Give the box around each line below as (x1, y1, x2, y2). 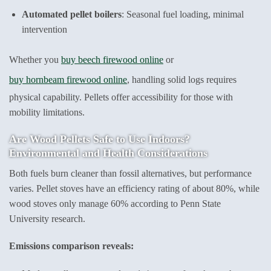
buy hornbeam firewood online (9, 74, 127, 85)
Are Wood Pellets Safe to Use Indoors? (9, 132, 190, 145)
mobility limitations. (9, 106, 85, 117)
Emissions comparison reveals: (9, 241, 134, 252)
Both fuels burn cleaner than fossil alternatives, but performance (9, 168, 252, 178)
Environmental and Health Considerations (9, 146, 207, 159)
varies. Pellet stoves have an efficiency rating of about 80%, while (9, 183, 260, 194)
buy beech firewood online (61, 54, 163, 65)
